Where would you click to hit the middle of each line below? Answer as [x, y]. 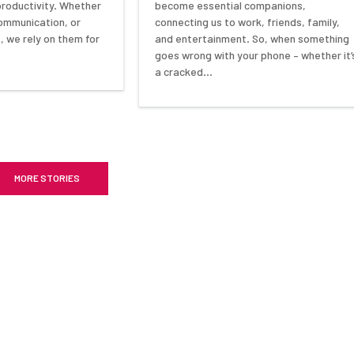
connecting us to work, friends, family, [248, 22]
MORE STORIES [47, 177]
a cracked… [184, 72]
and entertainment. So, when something [252, 39]
